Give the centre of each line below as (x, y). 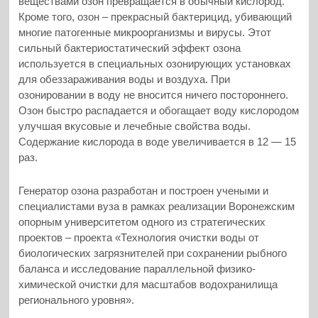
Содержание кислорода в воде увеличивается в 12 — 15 (158, 142)
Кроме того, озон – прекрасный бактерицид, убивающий (155, 17)
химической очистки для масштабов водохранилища (148, 284)
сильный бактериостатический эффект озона (130, 48)
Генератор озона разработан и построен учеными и (144, 190)
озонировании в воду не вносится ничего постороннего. (154, 95)
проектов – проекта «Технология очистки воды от (139, 237)
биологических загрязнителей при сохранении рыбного (153, 253)
